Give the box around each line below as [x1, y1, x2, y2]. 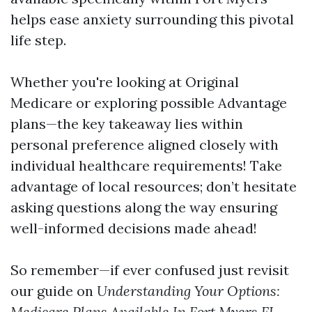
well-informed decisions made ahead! [10, 219, 257, 237]
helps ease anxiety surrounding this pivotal [10, 10, 294, 28]
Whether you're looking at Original [10, 73, 239, 91]
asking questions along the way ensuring [10, 198, 277, 216]
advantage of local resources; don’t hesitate [10, 178, 297, 195]
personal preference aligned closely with [10, 136, 279, 153]
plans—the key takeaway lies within [10, 115, 243, 132]
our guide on [10, 282, 97, 299]
